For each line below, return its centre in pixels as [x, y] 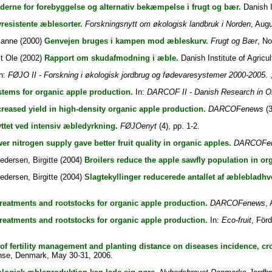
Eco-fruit [236, 220]
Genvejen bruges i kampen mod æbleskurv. [126, 41]
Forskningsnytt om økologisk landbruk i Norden [168, 24]
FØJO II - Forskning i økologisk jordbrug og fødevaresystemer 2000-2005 [136, 75]
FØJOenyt [138, 126]
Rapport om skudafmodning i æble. [111, 58]
